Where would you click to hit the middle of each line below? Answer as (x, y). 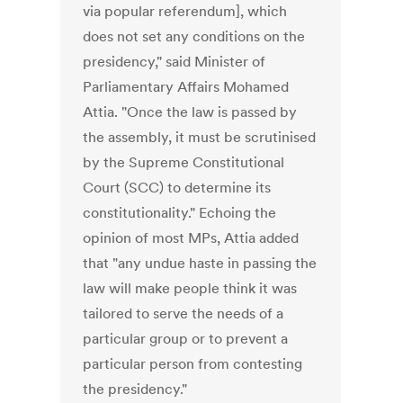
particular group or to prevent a (186, 339)
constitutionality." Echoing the (180, 213)
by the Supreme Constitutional (184, 162)
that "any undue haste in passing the (200, 263)
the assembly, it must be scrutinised (200, 137)
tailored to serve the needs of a (184, 313)
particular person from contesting (193, 364)
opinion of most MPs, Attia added (191, 238)
